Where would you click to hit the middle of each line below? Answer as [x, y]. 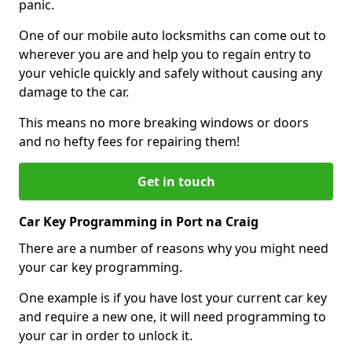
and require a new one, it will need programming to [172, 316]
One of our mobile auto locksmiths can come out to [172, 35]
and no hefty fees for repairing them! [129, 141]
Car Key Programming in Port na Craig [139, 221]
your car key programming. [101, 267]
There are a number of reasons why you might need [174, 248]
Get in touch [176, 181]
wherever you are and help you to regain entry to [165, 54]
